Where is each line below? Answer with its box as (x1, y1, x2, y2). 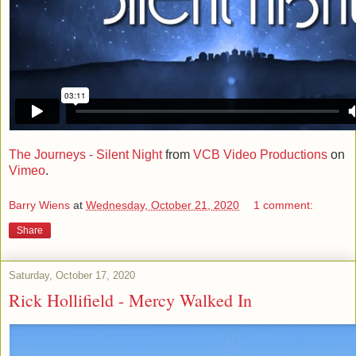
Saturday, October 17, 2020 (9, 269, 135, 281)
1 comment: (253, 198, 314, 211)
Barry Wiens (9, 198, 70, 211)
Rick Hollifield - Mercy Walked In (9, 288, 252, 311)
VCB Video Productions (193, 147, 327, 161)
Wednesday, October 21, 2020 (86, 198, 239, 211)
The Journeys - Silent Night (9, 147, 162, 161)
